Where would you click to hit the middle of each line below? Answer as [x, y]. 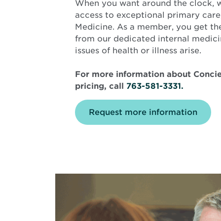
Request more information [143, 112]
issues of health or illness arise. [138, 50]
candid [89, 204]
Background [100, 139]
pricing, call [101, 86]
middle [89, 167]
